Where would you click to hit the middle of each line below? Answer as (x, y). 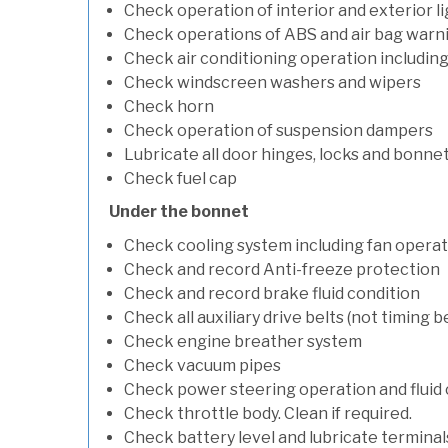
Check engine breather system (243, 341)
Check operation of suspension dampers (278, 130)
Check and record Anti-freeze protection (282, 269)
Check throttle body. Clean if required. (268, 413)
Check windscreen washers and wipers (272, 82)
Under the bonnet (179, 211)
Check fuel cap (180, 178)
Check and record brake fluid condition (272, 293)
